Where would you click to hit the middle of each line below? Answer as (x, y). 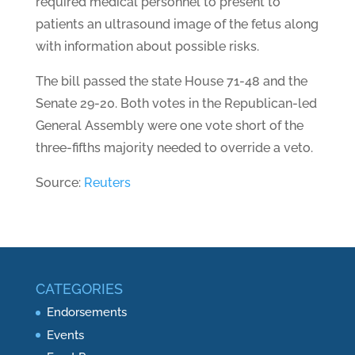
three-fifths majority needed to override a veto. (174, 148)
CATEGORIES (79, 289)
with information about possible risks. (147, 46)
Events (65, 335)
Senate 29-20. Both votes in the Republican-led (176, 103)
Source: (59, 183)
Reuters (107, 183)
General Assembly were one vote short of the (169, 126)
